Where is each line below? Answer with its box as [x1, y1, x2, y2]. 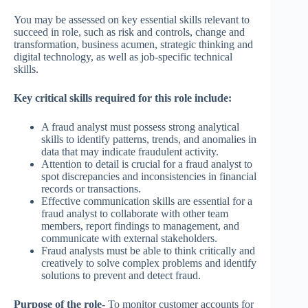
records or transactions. [41, 183, 141, 195]
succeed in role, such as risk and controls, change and [14, 26, 245, 38]
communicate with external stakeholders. [41, 232, 217, 245]
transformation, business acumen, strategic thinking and [14, 38, 253, 51]
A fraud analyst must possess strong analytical [41, 121, 239, 133]
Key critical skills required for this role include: [14, 92, 232, 104]
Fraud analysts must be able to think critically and [41, 245, 255, 257]
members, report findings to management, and [41, 220, 239, 232]
